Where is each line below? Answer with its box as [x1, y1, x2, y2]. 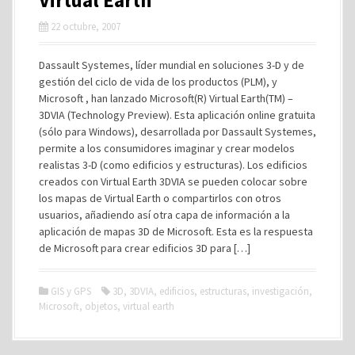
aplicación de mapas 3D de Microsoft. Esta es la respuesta [39, 223, 313, 239]
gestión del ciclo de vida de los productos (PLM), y [39, 74, 277, 89]
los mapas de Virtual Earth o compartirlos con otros [39, 190, 281, 205]
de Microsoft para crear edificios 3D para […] [39, 240, 250, 255]
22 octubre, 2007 [51, 19, 120, 33]
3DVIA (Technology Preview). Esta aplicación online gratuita [39, 107, 315, 122]
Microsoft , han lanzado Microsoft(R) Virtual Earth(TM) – [39, 90, 293, 105]
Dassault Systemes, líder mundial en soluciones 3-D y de [39, 57, 304, 72]
